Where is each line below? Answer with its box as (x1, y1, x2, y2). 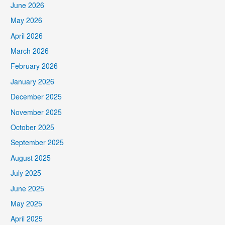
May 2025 (11, 200, 43, 209)
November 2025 (11, 108, 62, 118)
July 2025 (11, 169, 42, 179)
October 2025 (11, 124, 55, 133)
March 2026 (11, 47, 49, 56)
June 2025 (11, 184, 45, 194)
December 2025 (11, 93, 62, 102)
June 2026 (11, 1, 45, 11)
